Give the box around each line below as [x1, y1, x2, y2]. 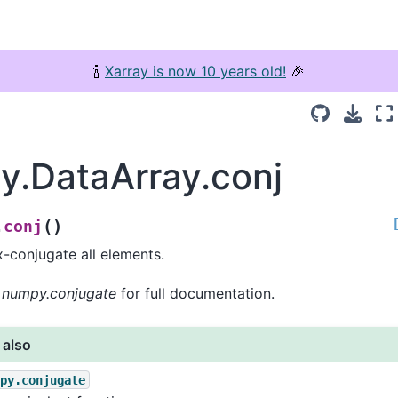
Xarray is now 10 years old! [105, 62, 286, 80]
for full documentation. [116, 284, 275, 303]
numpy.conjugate [2, 284, 116, 303]
